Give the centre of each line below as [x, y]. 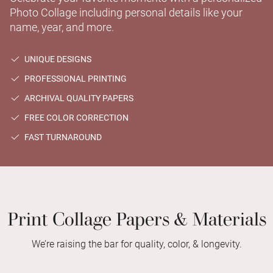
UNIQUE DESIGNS [56, 59]
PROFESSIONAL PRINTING [73, 78]
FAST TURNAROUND [61, 137]
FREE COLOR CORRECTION [74, 117]
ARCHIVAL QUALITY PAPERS [77, 98]
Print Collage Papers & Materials [136, 216]
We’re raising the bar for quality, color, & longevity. [136, 244]
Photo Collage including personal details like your [126, 12]
